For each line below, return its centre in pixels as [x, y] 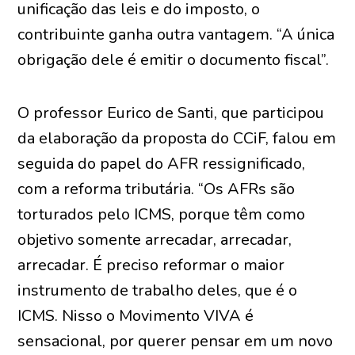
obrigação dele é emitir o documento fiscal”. [174, 60]
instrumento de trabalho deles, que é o [158, 290]
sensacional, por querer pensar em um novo [176, 341]
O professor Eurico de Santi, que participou [171, 113]
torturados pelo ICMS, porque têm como [162, 214]
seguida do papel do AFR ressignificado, [162, 164]
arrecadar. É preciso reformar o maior [151, 265]
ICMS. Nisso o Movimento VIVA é [136, 316]
